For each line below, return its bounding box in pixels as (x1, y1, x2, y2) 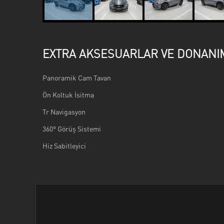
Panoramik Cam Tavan (42, 73, 111, 82)
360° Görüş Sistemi (42, 124, 101, 133)
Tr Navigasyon (42, 107, 85, 116)
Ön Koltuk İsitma (42, 90, 94, 99)
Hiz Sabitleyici (42, 141, 86, 150)
